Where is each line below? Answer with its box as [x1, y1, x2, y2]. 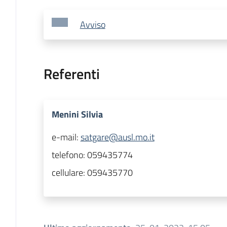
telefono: [51, 148, 87, 162]
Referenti [43, 63, 100, 85]
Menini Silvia [51, 107, 103, 122]
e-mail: [51, 130, 81, 144]
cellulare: [51, 166, 87, 180]
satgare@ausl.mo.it [80, 130, 155, 144]
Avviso [80, 18, 105, 32]
